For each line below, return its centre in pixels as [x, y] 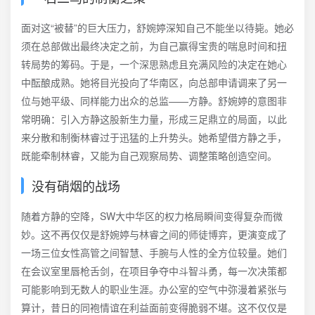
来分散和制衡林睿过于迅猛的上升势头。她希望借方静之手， [154, 137]
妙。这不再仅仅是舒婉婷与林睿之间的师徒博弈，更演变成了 [154, 234]
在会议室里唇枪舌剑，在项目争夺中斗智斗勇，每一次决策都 [154, 271]
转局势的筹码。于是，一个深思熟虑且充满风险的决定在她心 [154, 64]
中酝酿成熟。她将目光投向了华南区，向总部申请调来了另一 [154, 82]
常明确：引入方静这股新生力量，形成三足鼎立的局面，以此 [154, 119]
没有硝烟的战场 [76, 186]
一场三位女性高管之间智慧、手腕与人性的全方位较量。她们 [154, 252]
